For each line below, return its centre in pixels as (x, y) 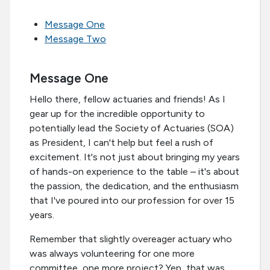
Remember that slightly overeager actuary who (131, 239)
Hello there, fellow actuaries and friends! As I (127, 99)
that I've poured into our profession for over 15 (132, 201)
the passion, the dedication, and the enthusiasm (134, 186)
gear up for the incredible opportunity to (117, 114)
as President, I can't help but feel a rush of (121, 143)
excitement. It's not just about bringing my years (135, 157)
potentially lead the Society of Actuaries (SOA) (132, 128)
